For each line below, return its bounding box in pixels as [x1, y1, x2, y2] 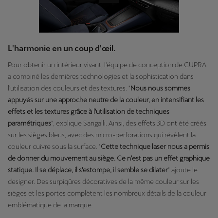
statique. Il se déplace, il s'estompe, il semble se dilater [8, 165, 168, 174]
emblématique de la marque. [8, 200, 93, 209]
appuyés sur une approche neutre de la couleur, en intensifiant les [8, 95, 204, 104]
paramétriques [8, 119, 51, 127]
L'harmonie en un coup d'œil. [8, 43, 116, 53]
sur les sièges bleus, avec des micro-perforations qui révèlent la [8, 130, 196, 139]
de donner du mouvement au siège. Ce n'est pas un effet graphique [8, 154, 210, 162]
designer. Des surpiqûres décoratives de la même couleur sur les [8, 177, 199, 185]
